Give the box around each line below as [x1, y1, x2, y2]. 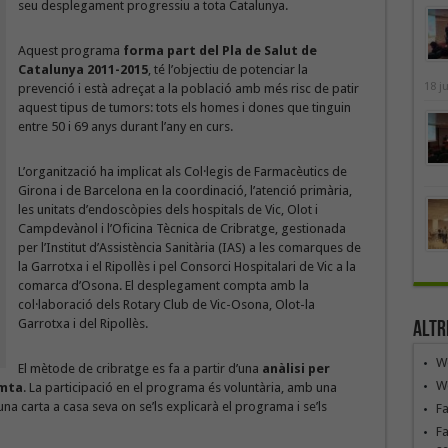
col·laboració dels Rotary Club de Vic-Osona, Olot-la [17, 297, 315, 312]
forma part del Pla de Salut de [122, 43, 317, 58]
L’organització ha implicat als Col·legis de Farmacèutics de [17, 164, 347, 179]
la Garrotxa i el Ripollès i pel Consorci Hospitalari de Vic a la [17, 259, 356, 274]
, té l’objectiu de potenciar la [147, 62, 308, 77]
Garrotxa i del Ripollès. [17, 316, 148, 331]
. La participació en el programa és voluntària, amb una [22, 380, 337, 395]
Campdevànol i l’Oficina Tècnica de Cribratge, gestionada [17, 221, 346, 236]
